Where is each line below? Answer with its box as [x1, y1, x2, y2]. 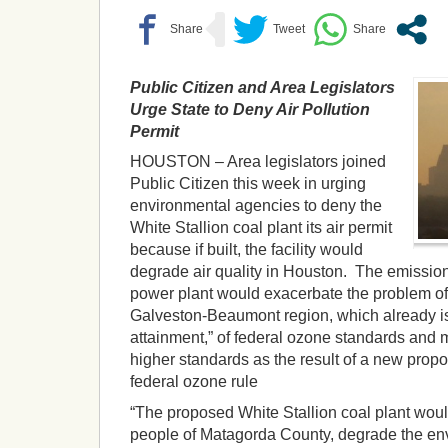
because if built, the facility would [130, 241, 363, 259]
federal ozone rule [130, 373, 258, 391]
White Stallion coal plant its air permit [130, 219, 392, 237]
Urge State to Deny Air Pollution [130, 100, 370, 118]
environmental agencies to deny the [130, 197, 382, 215]
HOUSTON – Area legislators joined [130, 153, 386, 171]
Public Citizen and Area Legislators [130, 78, 395, 96]
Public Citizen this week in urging [130, 175, 366, 193]
